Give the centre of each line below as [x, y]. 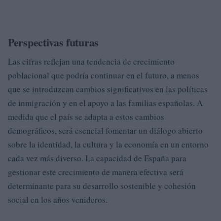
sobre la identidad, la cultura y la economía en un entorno [108, 144]
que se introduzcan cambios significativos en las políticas [108, 89]
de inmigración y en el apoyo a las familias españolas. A [105, 103]
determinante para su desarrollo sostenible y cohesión [102, 186]
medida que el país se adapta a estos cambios [86, 117]
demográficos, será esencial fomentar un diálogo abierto [105, 130]
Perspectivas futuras [53, 42]
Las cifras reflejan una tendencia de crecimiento [91, 61]
